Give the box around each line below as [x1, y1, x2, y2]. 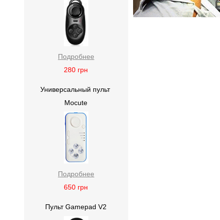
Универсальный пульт [40, 85, 112, 93]
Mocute [64, 98, 88, 107]
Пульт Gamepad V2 [45, 202, 107, 211]
